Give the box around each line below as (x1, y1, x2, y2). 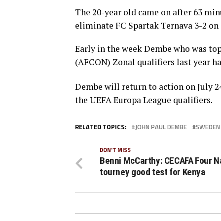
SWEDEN (196, 121, 220, 132)
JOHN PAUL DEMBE (135, 121, 187, 132)
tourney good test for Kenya (100, 166, 206, 178)
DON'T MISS (100, 145, 131, 154)
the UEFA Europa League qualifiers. (75, 94, 213, 106)
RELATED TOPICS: (75, 121, 126, 132)
